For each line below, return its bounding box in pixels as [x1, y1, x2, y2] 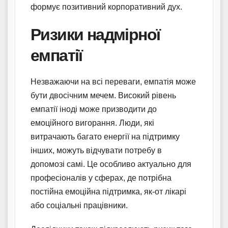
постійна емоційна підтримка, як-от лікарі [31, 187, 186, 196]
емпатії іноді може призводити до [31, 104, 157, 113]
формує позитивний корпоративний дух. [31, 2, 182, 11]
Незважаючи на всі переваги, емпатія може [31, 77, 196, 86]
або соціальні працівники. [31, 201, 128, 210]
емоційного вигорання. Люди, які [31, 118, 154, 127]
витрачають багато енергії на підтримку [31, 132, 180, 141]
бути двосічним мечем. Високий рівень [31, 91, 176, 100]
